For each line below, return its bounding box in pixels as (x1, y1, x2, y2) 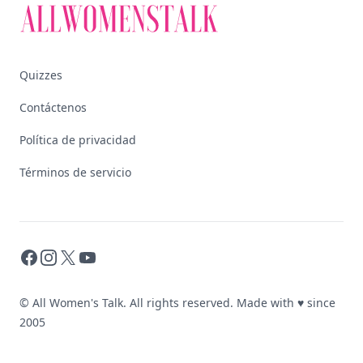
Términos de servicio (19, 164, 131, 180)
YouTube (77, 248, 130, 266)
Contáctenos (19, 100, 87, 115)
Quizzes (19, 67, 62, 83)
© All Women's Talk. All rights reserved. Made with (19, 295, 297, 310)
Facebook (19, 248, 78, 266)
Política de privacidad (19, 132, 136, 147)
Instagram (38, 248, 102, 266)
